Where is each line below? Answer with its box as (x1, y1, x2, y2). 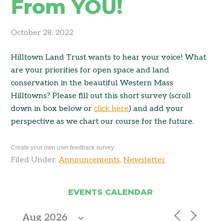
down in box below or (11, 104, 94, 113)
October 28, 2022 (11, 28, 74, 37)
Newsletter (123, 155, 166, 165)
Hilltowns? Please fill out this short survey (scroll (11, 91, 191, 101)
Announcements (59, 155, 120, 165)
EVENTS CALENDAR (68, 187, 153, 197)
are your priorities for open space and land (11, 66, 170, 75)
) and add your (129, 104, 184, 113)
